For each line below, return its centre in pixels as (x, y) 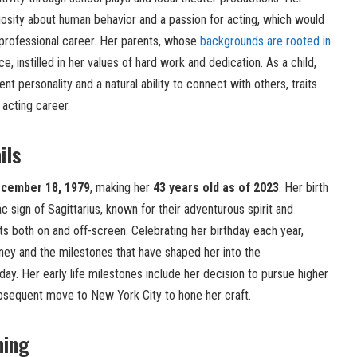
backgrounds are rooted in (265, 41)
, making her (122, 188)
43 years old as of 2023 (216, 188)
